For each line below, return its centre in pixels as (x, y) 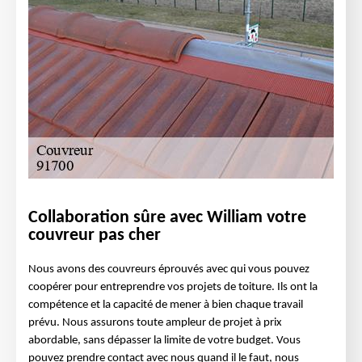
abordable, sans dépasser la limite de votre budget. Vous (164, 341)
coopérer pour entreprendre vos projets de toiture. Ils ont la (173, 287)
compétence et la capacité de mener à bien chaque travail (166, 305)
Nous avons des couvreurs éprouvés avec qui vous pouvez (169, 269)
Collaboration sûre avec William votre (167, 218)
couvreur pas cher (95, 236)
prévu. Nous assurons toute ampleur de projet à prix (155, 323)
